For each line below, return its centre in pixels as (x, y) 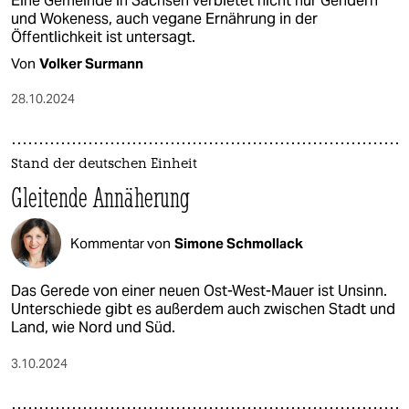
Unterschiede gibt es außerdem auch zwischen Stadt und (203, 309)
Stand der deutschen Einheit (104, 165)
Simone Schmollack (239, 243)
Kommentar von (121, 243)
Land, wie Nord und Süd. (93, 328)
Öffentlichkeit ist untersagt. (103, 37)
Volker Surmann (91, 64)
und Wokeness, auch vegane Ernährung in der (164, 19)
